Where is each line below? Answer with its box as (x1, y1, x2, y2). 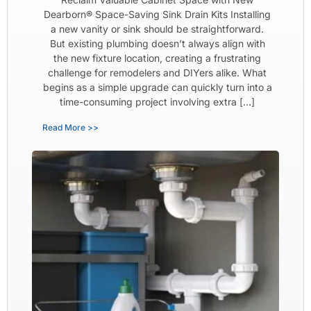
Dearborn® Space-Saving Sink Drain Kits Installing (44, 8, 271, 20)
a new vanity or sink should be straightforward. (51, 23, 264, 35)
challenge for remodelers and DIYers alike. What (48, 67, 267, 78)
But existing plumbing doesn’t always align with (49, 37, 265, 49)
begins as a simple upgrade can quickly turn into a (42, 81, 272, 93)
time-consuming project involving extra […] (60, 96, 255, 108)
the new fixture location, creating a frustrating (53, 52, 261, 64)
